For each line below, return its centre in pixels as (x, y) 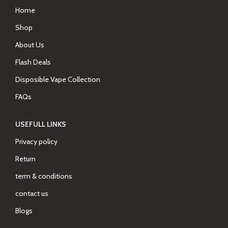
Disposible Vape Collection (58, 79)
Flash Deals (33, 62)
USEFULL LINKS (41, 124)
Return (25, 159)
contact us (32, 193)
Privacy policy (36, 141)
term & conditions (44, 176)
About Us (30, 45)
